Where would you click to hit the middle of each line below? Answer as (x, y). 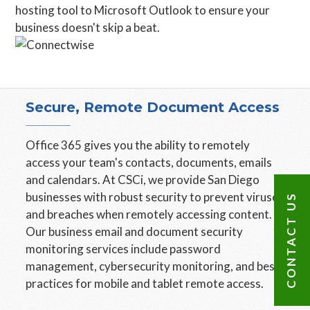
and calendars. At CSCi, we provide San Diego (143, 180)
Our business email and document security (135, 231)
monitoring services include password (124, 249)
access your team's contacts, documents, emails (149, 162)
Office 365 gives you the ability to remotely (138, 145)
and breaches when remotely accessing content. (149, 214)
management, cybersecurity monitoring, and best (153, 266)
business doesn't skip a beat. (96, 27)
